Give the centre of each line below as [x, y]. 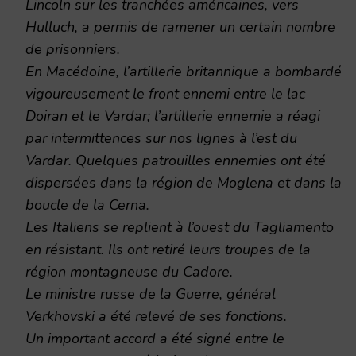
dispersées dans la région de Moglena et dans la [184, 182]
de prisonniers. [73, 49]
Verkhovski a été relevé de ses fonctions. [156, 316]
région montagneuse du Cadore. [129, 271]
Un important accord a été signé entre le [155, 338]
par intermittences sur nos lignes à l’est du [161, 138]
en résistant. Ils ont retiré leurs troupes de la [168, 249]
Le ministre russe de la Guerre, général [151, 294]
